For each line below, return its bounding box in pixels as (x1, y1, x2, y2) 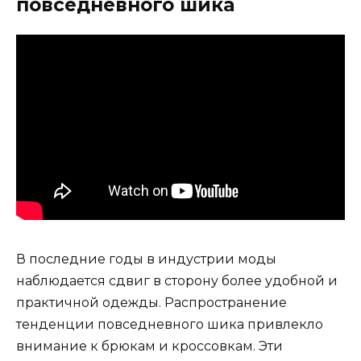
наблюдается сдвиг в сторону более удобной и (16, 272, 338, 288)
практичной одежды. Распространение (16, 294, 287, 310)
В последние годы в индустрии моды (16, 251, 276, 267)
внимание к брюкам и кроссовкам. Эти (16, 338, 283, 354)
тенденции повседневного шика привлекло (16, 316, 323, 332)
